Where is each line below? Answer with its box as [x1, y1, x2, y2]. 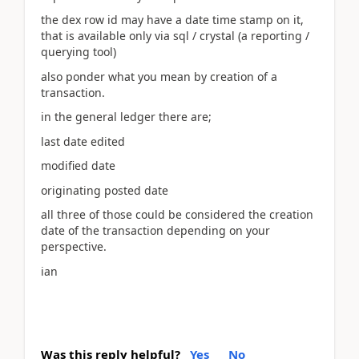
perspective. [41, 239, 107, 254]
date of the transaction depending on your [41, 223, 270, 238]
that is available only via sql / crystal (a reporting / [41, 28, 309, 43]
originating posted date [41, 182, 168, 198]
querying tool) [41, 44, 116, 59]
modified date [41, 158, 115, 173]
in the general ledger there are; [41, 109, 212, 124]
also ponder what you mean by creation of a [41, 68, 277, 84]
